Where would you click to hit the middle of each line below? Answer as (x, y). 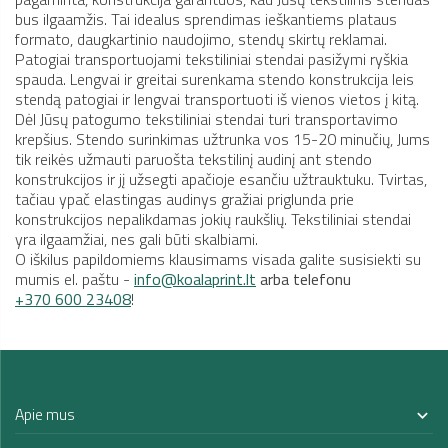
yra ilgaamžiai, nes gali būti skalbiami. (136, 239)
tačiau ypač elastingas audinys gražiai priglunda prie (184, 199)
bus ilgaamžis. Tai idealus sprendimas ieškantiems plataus (206, 19)
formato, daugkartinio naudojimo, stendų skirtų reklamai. (201, 39)
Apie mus (45, 414)
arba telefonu (303, 279)
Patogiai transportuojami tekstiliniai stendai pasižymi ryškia (211, 59)
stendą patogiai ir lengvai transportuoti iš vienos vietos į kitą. (217, 99)
